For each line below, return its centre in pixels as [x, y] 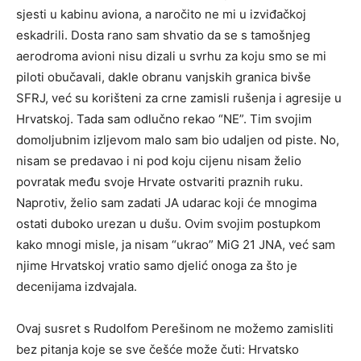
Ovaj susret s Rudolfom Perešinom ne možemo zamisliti [175, 328]
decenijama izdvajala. [77, 286]
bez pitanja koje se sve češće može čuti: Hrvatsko [158, 349]
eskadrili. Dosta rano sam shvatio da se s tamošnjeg [163, 35]
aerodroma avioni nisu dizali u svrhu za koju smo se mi [171, 56]
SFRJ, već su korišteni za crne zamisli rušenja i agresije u [179, 98]
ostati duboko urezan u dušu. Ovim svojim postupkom [168, 223]
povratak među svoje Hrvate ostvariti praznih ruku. [160, 181]
